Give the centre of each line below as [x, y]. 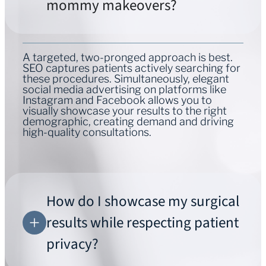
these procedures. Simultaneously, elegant [126, 79]
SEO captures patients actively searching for [132, 68]
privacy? [72, 244]
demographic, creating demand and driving [128, 121]
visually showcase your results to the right [125, 111]
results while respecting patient [142, 223]
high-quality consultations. [87, 132]
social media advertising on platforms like [124, 89]
